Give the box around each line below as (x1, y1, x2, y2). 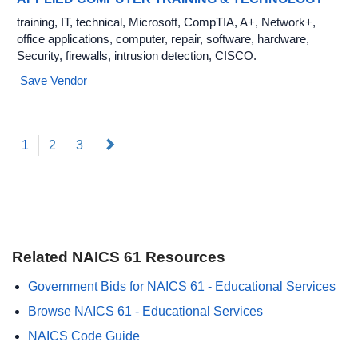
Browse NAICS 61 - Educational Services (28, 304, 263, 318)
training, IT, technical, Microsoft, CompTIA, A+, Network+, (17, 15, 316, 29)
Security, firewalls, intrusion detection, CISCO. (17, 49, 257, 62)
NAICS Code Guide (28, 329, 140, 343)
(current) (28, 137, 75, 151)
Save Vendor (17, 74, 87, 87)
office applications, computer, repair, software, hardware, (17, 32, 309, 46)
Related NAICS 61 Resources (12, 249, 225, 265)
